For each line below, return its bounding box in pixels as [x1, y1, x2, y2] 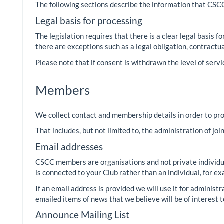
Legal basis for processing [35, 14, 142, 26]
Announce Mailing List [35, 209, 129, 221]
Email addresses [35, 140, 103, 152]
